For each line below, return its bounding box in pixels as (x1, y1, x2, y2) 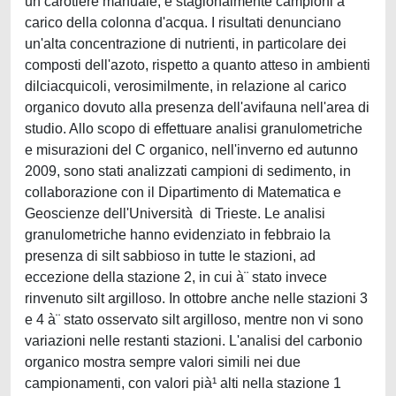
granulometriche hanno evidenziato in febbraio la (25, 227, 331, 242)
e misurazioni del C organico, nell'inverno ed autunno (25, 142, 358, 157)
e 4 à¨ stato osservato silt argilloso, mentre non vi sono (25, 312, 363, 327)
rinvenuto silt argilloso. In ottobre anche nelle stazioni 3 (25, 291, 368, 306)
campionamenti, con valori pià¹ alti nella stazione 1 (25, 376, 341, 391)
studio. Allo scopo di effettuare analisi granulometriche (25, 121, 362, 136)
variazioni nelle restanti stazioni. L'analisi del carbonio (25, 333, 362, 348)
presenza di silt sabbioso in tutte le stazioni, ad (25, 248, 316, 263)
